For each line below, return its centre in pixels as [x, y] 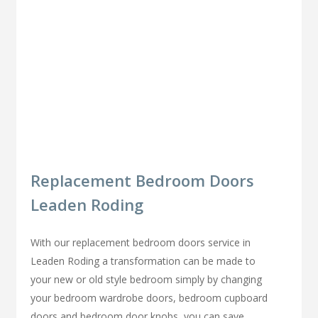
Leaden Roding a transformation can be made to [143, 261]
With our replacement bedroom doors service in [141, 242]
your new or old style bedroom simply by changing [147, 279]
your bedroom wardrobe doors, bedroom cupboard [149, 297]
